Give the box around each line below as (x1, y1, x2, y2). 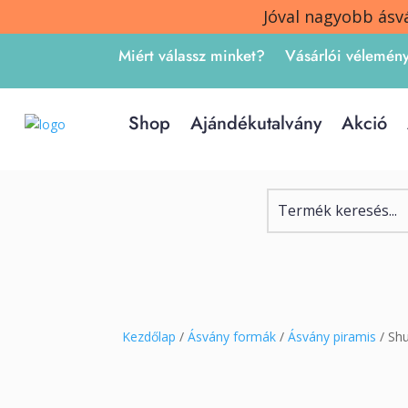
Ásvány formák (188, 327, 277, 345)
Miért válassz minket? (117, 45, 265, 66)
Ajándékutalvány (189, 110, 321, 137)
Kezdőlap (122, 327, 177, 345)
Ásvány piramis (288, 327, 377, 345)
